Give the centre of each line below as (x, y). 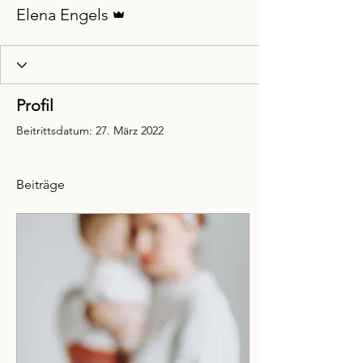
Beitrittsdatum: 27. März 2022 (90, 131)
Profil (35, 106)
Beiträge (41, 185)
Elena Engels (62, 15)
